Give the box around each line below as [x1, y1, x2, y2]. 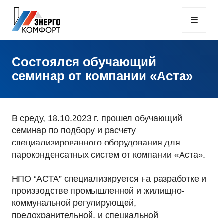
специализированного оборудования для [12, 138, 180, 147]
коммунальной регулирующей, [12, 198, 136, 208]
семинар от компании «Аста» [12, 69, 193, 83]
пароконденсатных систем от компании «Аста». [12, 150, 205, 160]
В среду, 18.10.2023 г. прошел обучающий [12, 113, 182, 123]
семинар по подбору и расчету [12, 126, 136, 135]
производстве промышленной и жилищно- [12, 186, 184, 196]
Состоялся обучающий [12, 55, 156, 69]
